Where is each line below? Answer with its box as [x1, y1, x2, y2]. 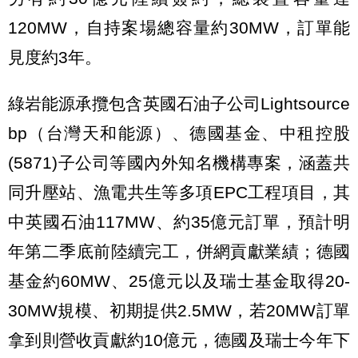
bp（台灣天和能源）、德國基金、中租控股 [8, 123, 350, 142]
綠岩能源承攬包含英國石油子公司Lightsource [8, 93, 350, 113]
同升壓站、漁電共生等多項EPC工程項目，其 [8, 182, 350, 201]
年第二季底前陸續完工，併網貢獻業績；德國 [8, 241, 350, 261]
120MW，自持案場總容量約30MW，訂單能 [8, 18, 350, 37]
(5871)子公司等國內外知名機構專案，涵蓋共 [8, 153, 350, 172]
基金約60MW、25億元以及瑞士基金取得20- [8, 271, 350, 290]
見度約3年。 [8, 47, 101, 66]
